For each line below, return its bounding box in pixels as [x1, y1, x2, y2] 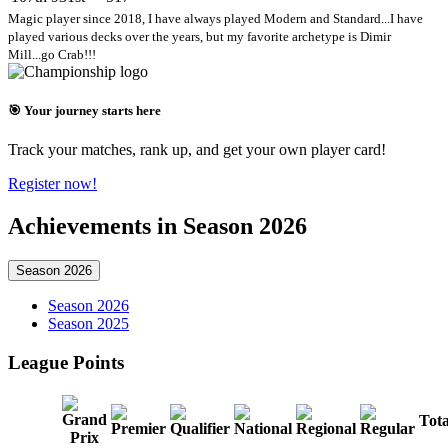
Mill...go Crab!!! [8, 46, 96, 62]
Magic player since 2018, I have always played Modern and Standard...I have [8, 10, 423, 26]
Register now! [8, 175, 97, 193]
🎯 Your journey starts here [8, 103, 161, 119]
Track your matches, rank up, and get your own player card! [8, 141, 386, 159]
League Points [8, 351, 124, 373]
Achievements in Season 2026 [8, 213, 307, 240]
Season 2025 [48, 315, 129, 333]
